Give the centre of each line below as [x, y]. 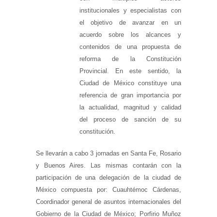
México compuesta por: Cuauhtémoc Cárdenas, [108, 190]
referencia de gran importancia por [130, 95]
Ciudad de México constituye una [130, 83]
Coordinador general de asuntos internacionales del [108, 202]
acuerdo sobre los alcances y [130, 35]
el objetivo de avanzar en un [130, 23]
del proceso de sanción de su [130, 119]
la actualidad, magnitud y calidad [130, 107]
